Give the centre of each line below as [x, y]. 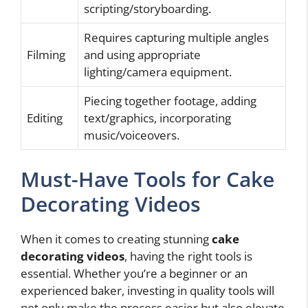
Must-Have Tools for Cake [147, 179]
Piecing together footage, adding [170, 100]
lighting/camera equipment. [158, 71]
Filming [46, 54]
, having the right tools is [188, 256]
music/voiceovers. [132, 135]
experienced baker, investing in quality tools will [147, 291]
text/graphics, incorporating [157, 118]
